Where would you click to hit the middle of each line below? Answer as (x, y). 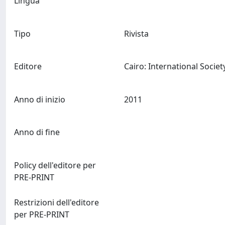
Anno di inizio (40, 99)
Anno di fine (37, 132)
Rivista (136, 33)
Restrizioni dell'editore (57, 202)
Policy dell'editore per (55, 165)
